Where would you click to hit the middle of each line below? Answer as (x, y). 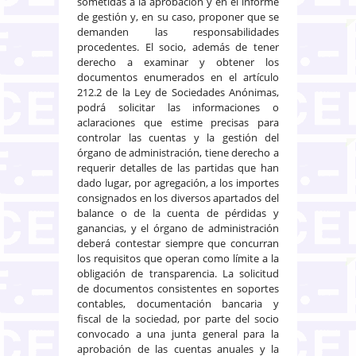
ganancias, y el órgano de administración (178, 228)
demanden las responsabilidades (178, 31)
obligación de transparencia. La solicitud (178, 273)
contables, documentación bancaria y (178, 303)
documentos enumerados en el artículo (178, 77)
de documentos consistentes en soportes (178, 288)
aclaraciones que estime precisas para (178, 122)
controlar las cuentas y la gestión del (178, 137)
